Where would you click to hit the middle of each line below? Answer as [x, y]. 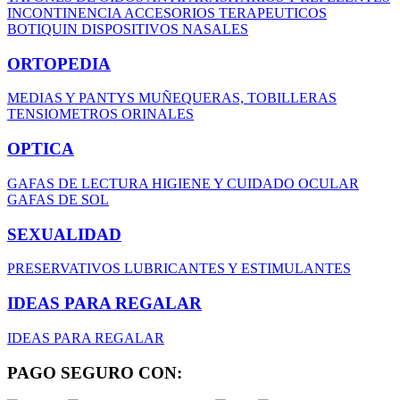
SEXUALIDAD [64, 234]
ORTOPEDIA [59, 63]
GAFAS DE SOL [58, 199]
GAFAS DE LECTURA [79, 183]
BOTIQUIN [44, 29]
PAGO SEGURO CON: [95, 372]
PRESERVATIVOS [66, 269]
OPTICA [41, 149]
